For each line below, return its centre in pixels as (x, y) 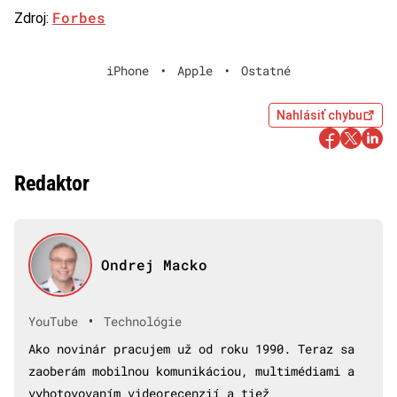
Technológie (143, 322)
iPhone (128, 70)
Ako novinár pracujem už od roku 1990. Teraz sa (191, 348)
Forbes (79, 17)
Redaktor (52, 183)
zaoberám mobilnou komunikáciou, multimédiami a (191, 370)
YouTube (53, 322)
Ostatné (266, 70)
